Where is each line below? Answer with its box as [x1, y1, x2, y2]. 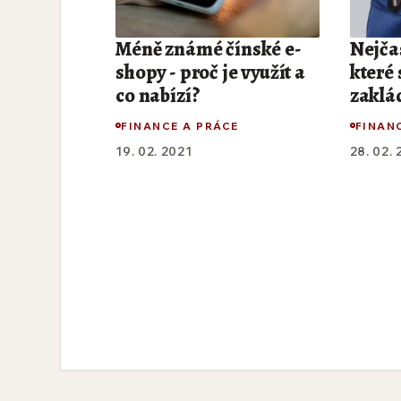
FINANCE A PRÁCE [121, 118, 239, 132]
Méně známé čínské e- [115, 36, 302, 64]
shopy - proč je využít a [115, 59, 305, 87]
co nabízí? [115, 82, 200, 110]
